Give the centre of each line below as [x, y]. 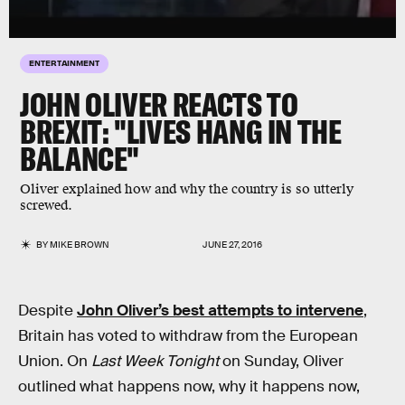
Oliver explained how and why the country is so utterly [187, 189]
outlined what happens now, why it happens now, [189, 386]
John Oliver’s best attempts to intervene [220, 311]
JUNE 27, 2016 [232, 245]
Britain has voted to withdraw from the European [188, 336]
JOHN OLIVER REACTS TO [159, 104]
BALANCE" [80, 159]
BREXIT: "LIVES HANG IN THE [181, 132]
